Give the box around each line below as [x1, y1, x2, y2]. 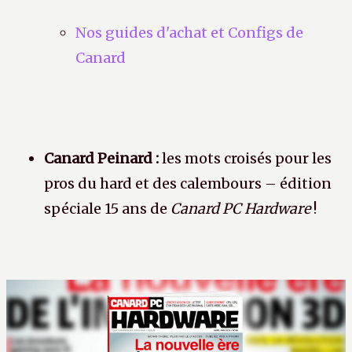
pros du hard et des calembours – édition [44, 174, 332, 193]
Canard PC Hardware [170, 200, 310, 218]
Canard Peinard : [44, 149, 159, 168]
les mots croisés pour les [159, 149, 332, 168]
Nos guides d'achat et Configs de [75, 24, 303, 42]
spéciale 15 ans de [44, 200, 170, 218]
